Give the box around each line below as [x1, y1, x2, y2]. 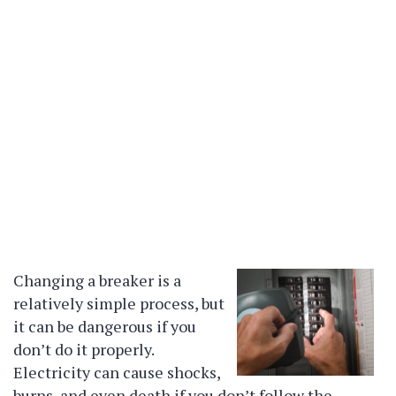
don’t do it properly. [13, 339, 154, 360]
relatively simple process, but [13, 293, 225, 314]
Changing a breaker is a [13, 270, 181, 291]
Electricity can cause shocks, [13, 362, 220, 383]
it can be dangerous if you [13, 316, 196, 337]
